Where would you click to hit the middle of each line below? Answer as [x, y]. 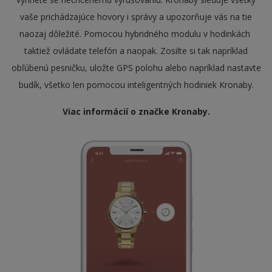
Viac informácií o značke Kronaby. [136, 111]
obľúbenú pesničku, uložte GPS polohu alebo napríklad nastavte [136, 67]
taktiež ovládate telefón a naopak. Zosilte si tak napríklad [136, 50]
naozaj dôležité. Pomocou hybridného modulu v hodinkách [136, 33]
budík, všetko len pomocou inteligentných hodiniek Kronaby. [136, 84]
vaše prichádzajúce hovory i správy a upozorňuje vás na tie [136, 16]
